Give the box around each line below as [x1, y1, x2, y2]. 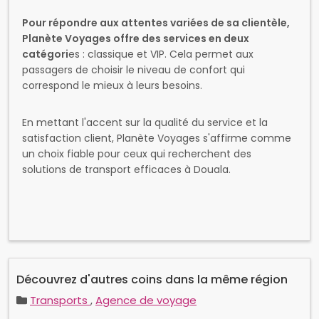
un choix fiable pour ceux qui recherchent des [22, 147, 251, 161]
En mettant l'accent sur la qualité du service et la [22, 115, 268, 130]
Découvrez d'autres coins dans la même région [16, 271, 288, 288]
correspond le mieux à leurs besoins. [22, 78, 202, 93]
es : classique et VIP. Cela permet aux [68, 47, 253, 61]
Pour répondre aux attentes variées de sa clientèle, [22, 16, 290, 30]
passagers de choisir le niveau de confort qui [22, 63, 245, 77]
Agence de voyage [95, 293, 197, 308]
